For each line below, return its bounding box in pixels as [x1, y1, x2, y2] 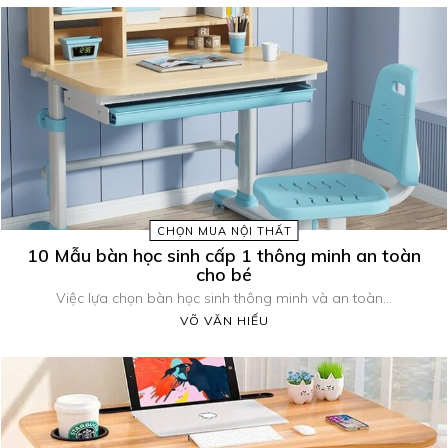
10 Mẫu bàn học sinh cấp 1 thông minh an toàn [27, 244, 421, 268]
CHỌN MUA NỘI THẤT [156, 224, 292, 239]
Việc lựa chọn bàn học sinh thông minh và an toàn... [56, 289, 392, 308]
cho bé [196, 263, 252, 287]
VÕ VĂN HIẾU [179, 313, 269, 329]
